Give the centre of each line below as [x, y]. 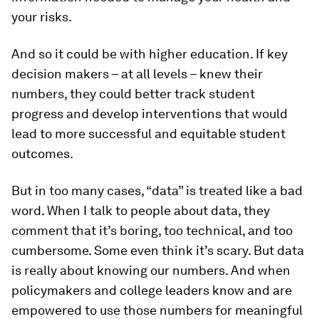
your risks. [42, 17]
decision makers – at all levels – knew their [137, 74]
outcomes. [42, 153]
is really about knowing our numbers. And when [151, 270]
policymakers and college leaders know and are [152, 290]
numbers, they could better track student [133, 94]
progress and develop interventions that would [150, 114]
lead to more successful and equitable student [148, 134]
